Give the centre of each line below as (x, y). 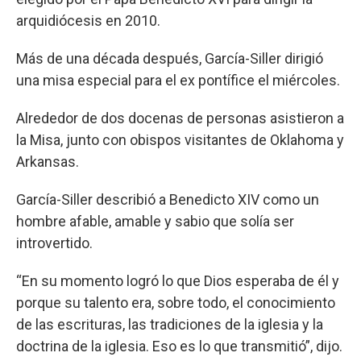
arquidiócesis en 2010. (88, 21)
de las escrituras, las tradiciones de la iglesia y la (170, 324)
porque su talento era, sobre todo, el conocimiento (176, 303)
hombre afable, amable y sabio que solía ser (155, 221)
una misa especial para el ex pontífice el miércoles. (178, 80)
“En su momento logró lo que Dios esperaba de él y (178, 281)
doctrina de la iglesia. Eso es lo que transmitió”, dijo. (179, 346)
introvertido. (54, 243)
